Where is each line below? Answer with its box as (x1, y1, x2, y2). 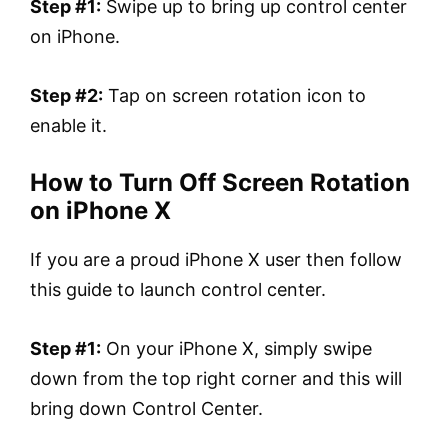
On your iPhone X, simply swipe (101, 338, 372, 360)
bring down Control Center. (30, 398, 263, 420)
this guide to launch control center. (30, 279, 326, 301)
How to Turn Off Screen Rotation (30, 168, 410, 198)
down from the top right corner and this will (30, 368, 402, 390)
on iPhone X (30, 196, 171, 226)
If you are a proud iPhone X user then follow (30, 249, 402, 271)
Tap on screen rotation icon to (103, 84, 366, 106)
